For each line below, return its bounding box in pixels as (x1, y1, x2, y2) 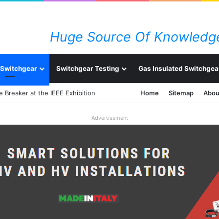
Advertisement (91, 114, 128, 121)
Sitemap (169, 89, 194, 97)
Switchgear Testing (56, 65, 119, 72)
